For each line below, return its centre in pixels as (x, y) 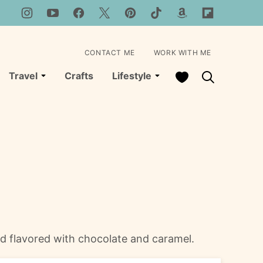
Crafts (79, 76)
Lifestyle (132, 76)
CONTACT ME (109, 53)
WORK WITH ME (182, 53)
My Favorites (204, 76)
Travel (23, 76)
